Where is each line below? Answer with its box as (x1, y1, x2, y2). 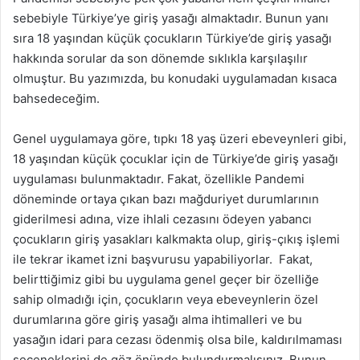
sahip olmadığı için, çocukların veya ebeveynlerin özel (13, 292, 318, 308)
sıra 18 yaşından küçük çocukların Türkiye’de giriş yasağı (13, 31, 332, 47)
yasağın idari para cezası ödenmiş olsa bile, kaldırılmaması (13, 332, 342, 348)
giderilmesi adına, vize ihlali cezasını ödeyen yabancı (13, 211, 312, 227)
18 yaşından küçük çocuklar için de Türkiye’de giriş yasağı (13, 151, 338, 167)
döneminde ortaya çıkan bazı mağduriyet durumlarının (13, 191, 319, 207)
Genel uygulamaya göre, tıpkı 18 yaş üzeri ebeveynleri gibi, (13, 131, 346, 147)
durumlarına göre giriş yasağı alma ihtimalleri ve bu (13, 312, 302, 328)
